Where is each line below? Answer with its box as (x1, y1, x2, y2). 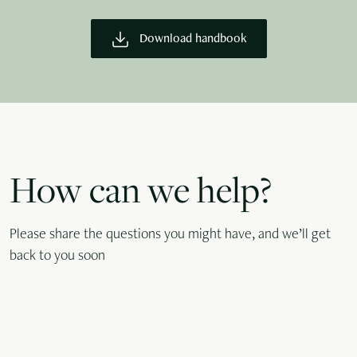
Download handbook (135, 33, 247, 47)
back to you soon (10, 249, 105, 265)
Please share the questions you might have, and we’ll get (10, 228, 331, 243)
